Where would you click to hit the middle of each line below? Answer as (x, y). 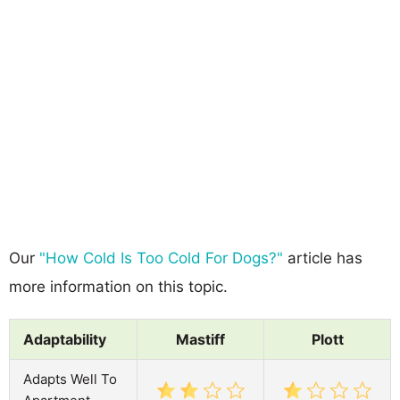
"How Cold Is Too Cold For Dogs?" (161, 258)
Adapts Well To (70, 379)
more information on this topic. (118, 286)
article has (323, 258)
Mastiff (200, 339)
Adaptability (65, 339)
